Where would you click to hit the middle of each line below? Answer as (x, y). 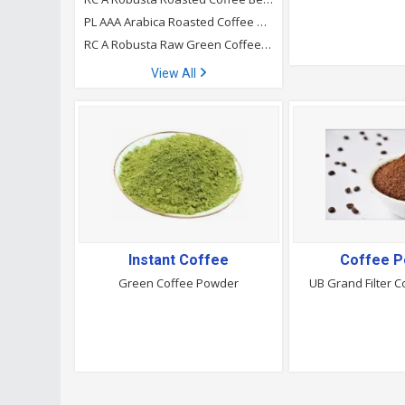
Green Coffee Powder (179, 283)
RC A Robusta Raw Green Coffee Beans (267, 44)
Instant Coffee (179, 260)
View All (175, 73)
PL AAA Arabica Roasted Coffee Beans (262, 22)
